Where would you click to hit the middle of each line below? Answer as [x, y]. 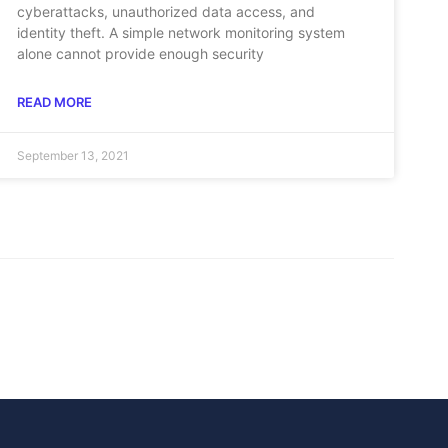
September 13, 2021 [73, 155]
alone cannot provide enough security [141, 53]
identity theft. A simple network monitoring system [181, 32]
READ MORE [55, 101]
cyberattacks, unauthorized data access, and [166, 11]
